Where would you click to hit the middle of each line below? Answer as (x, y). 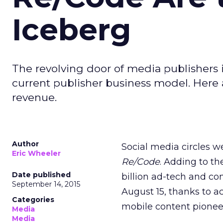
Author (25, 144)
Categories (33, 200)
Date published (41, 175)
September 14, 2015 (46, 184)
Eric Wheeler (36, 153)
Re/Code (141, 162)
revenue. (34, 97)
